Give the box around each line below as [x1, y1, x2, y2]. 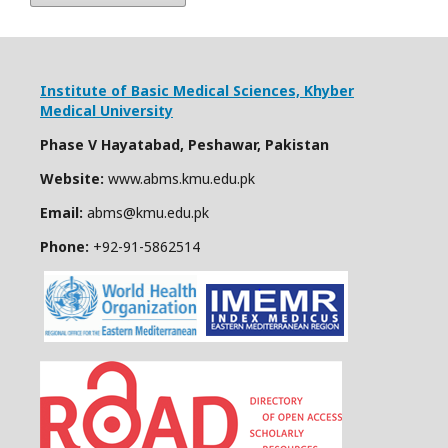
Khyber [304, 81, 354, 100]
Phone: [40, 237, 89, 256]
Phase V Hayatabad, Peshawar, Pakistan [40, 135, 329, 154]
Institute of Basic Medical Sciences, [40, 81, 300, 100]
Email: [40, 203, 87, 222]
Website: [40, 169, 108, 188]
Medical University [40, 101, 173, 120]
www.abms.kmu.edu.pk [108, 169, 255, 188]
